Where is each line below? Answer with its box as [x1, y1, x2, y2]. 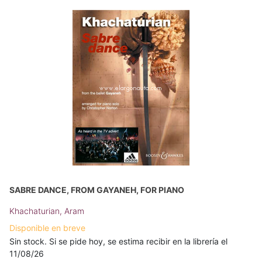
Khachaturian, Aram [9, 206, 84, 216]
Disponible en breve [9, 223, 85, 233]
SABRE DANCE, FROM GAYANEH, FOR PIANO [9, 185, 184, 195]
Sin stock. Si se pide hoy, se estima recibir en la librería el [9, 236, 227, 246]
